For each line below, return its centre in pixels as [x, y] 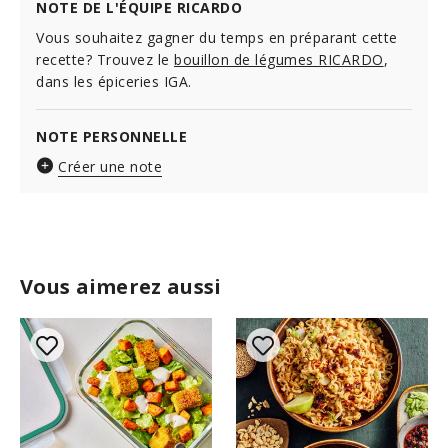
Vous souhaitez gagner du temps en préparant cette [217, 37]
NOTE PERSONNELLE [111, 136]
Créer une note [110, 166]
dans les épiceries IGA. [114, 81]
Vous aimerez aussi [121, 286]
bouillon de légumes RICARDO [279, 59]
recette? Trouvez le [105, 59]
